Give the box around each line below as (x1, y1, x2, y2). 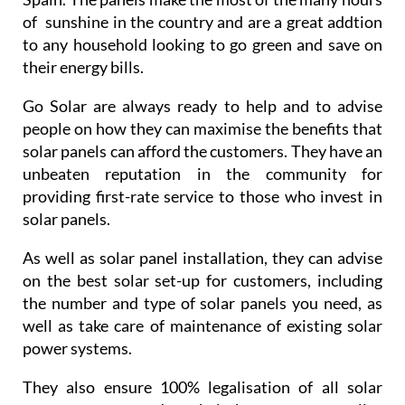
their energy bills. (23, 90, 144, 111)
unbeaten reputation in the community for (23, 197, 382, 218)
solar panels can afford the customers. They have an (23, 174, 382, 195)
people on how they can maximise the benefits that (23, 152, 382, 173)
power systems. (23, 372, 132, 392)
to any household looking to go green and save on (23, 68, 382, 89)
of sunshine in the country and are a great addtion (23, 45, 382, 66)
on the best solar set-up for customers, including (23, 304, 382, 325)
